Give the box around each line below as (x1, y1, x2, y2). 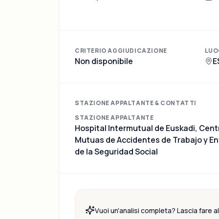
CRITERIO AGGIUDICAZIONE (75, 46, 167, 55)
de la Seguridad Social (75, 146, 158, 157)
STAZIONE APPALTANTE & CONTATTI (75, 99, 197, 107)
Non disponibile (75, 56, 133, 66)
